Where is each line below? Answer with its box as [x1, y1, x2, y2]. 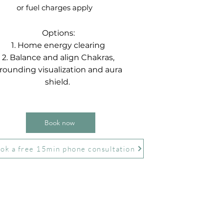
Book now [44, 118, 75, 127]
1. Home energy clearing [11, 41, 106, 50]
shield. [44, 77, 72, 87]
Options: [42, 28, 75, 38]
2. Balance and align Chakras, [2, 53, 115, 62]
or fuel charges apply [16, 3, 92, 12]
